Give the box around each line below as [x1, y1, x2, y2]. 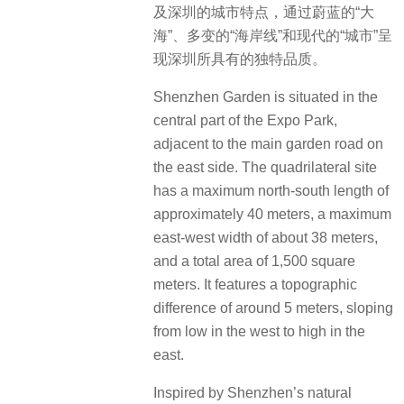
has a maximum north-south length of [153, 182, 389, 198]
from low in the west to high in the [153, 323, 365, 339]
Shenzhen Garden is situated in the [153, 88, 378, 105]
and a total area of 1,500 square [153, 252, 355, 269]
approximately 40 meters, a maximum [153, 206, 391, 222]
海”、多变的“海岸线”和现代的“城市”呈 [153, 27, 392, 43]
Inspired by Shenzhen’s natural [153, 385, 352, 401]
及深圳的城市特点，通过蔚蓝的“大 [153, 4, 374, 20]
